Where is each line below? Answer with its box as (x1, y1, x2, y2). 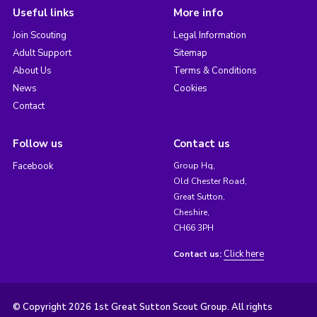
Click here (223, 248, 264, 261)
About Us (12, 64, 52, 78)
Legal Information (173, 29, 246, 42)
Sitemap (173, 47, 207, 60)
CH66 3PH (173, 222, 214, 234)
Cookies (173, 82, 207, 96)
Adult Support (12, 47, 71, 60)
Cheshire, (173, 207, 209, 219)
